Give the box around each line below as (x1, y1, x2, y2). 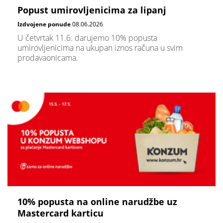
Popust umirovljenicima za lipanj (17, 3, 166, 16)
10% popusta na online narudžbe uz (17, 195, 177, 208)
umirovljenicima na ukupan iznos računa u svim (17, 42, 183, 54)
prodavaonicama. (17, 52, 78, 64)
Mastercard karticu (17, 207, 104, 219)
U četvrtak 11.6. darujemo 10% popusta (17, 32, 157, 44)
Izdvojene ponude (17, 19, 71, 28)
